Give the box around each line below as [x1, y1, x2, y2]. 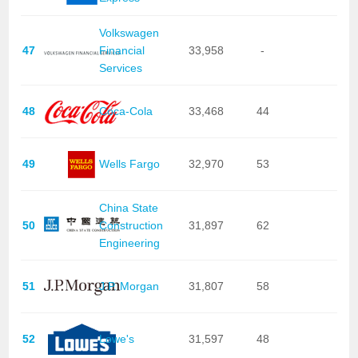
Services [98, 61, 142, 74]
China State [98, 201, 158, 214]
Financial [98, 43, 145, 57]
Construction [98, 218, 163, 232]
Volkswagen [98, 26, 159, 39]
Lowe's [98, 332, 134, 346]
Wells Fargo [98, 157, 160, 171]
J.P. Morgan [98, 280, 159, 293]
